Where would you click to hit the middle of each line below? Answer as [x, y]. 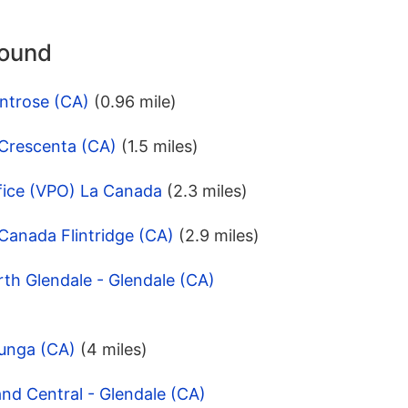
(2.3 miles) [207, 191]
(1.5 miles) [160, 147]
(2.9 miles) [219, 236]
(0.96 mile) [135, 102]
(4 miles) [114, 350]
